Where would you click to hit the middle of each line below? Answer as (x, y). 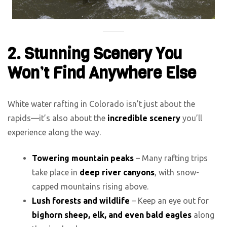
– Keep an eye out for (169, 200)
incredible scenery (144, 118)
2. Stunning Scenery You (95, 54)
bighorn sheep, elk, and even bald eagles (112, 215)
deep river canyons (117, 172)
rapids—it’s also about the (58, 118)
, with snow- (177, 172)
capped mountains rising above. (90, 186)
